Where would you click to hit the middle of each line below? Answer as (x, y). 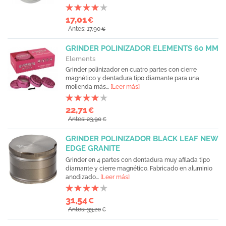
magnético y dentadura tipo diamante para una (132, 78)
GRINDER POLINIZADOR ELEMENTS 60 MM (142, 48)
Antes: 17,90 (84, 29)
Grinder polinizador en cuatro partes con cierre (131, 70)
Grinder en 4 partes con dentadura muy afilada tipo (138, 160)
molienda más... (88, 87)
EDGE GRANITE (93, 148)
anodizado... (83, 177)
